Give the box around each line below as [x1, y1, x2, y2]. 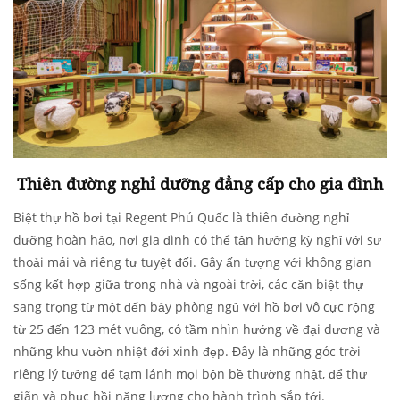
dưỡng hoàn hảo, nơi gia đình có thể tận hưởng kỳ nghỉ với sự [13, 231, 381, 249]
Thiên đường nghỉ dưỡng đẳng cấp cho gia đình [17, 173, 383, 196]
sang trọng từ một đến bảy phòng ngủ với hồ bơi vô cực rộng [13, 298, 375, 316]
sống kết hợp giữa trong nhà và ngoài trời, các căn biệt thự [13, 276, 363, 294]
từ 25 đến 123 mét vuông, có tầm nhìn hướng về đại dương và [13, 321, 380, 338]
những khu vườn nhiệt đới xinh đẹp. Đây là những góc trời [13, 343, 361, 361]
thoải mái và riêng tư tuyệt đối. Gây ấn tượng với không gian [13, 254, 371, 271]
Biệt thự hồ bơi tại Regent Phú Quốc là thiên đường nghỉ [13, 209, 349, 227]
